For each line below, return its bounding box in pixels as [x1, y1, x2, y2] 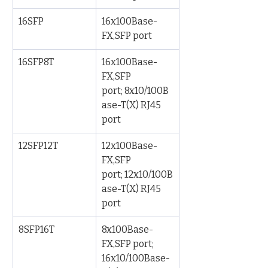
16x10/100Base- [102, 252, 170, 264]
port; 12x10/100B [102, 169, 173, 180]
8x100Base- [102, 224, 153, 235]
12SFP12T [19, 140, 58, 151]
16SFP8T [19, 56, 54, 68]
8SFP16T [19, 224, 54, 235]
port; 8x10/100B [102, 85, 169, 96]
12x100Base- [102, 140, 157, 151]
